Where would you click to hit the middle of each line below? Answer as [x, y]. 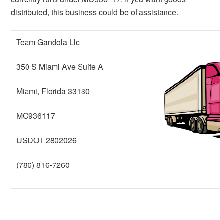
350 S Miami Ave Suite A [60, 67]
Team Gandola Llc [48, 42]
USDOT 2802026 [47, 140]
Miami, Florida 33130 [53, 91]
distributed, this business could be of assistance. [95, 12]
